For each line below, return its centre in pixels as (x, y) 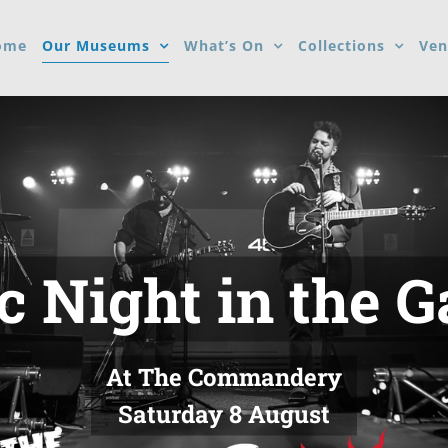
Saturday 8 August (224, 413)
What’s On (224, 45)
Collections (341, 45)
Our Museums (96, 45)
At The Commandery (224, 376)
